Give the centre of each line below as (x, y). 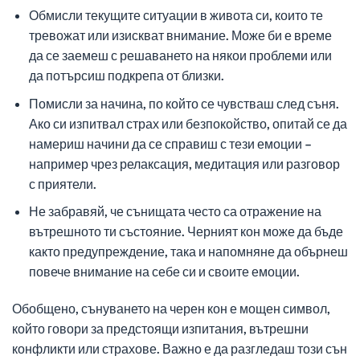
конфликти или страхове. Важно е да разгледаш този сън (180, 348)
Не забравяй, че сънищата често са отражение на (175, 211)
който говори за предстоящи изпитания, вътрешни (160, 328)
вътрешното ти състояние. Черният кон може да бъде (186, 231)
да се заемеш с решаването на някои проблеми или (180, 55)
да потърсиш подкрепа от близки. (126, 75)
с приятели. (62, 183)
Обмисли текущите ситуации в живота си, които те (176, 14)
